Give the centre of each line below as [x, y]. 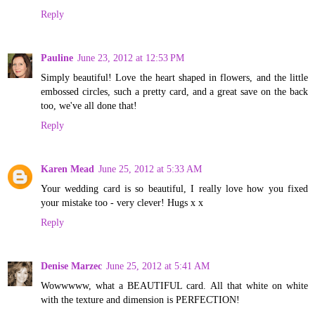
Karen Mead [67, 168]
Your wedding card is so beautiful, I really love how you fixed [174, 188]
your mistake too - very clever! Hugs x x [122, 202]
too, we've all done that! [89, 105]
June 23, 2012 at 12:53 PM [131, 57]
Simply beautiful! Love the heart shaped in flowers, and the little [174, 77]
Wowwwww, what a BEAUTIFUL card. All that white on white [174, 285]
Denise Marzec [71, 265]
